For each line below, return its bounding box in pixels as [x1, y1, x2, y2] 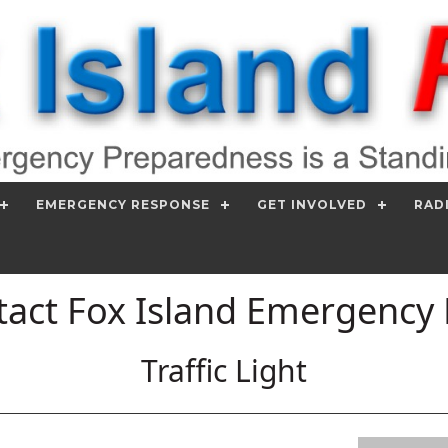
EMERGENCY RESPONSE [36, 197, 210, 212]
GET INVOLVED [257, 197, 367, 212]
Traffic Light [141, 350, 307, 392]
